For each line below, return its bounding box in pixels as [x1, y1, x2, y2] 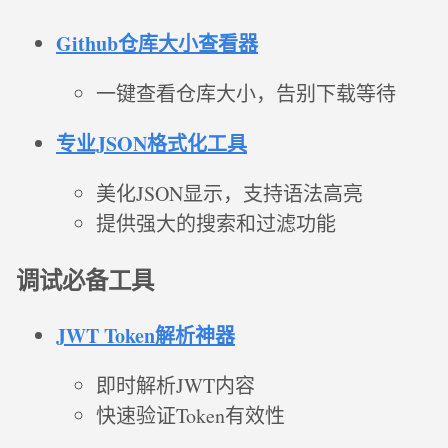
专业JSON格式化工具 [56, 129, 247, 159]
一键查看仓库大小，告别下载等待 [96, 80, 396, 108]
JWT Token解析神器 [56, 321, 235, 351]
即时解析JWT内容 [96, 372, 255, 400]
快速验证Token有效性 [96, 402, 285, 430]
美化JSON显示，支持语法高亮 [96, 180, 363, 208]
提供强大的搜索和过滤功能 [96, 210, 336, 238]
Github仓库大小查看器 [56, 29, 258, 59]
